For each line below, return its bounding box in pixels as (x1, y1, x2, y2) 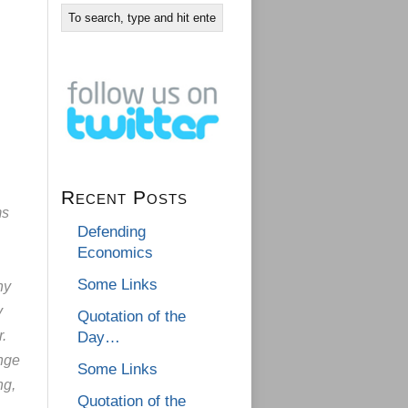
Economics (77, 244, 153, 262)
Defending (77, 223, 146, 241)
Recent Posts (61, 187, 188, 209)
